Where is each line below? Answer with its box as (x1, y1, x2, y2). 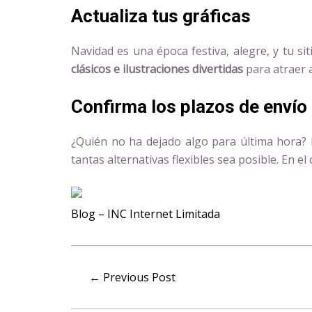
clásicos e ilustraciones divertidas (71, 61, 243, 77)
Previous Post (100, 269, 175, 285)
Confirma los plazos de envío (71, 96, 307, 118)
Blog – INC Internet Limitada (71, 205, 220, 221)
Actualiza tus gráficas (71, 5, 251, 26)
